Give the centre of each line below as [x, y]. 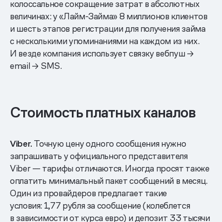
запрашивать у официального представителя [99, 156]
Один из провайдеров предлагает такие [89, 193]
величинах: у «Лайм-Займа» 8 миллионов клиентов [109, 16]
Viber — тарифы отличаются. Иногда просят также [110, 168]
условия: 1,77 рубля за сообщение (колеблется [100, 205]
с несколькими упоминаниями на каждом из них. [105, 41]
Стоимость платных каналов [103, 112]
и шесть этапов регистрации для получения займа [108, 28]
